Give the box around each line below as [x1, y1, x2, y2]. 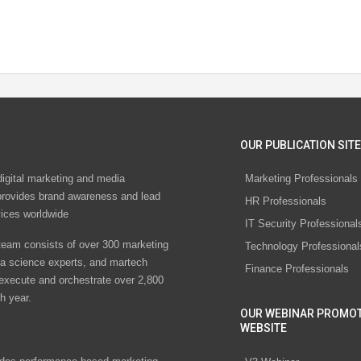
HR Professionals [245, 195, 326, 208]
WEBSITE [240, 322, 287, 335]
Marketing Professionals [245, 172, 358, 185]
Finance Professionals [245, 263, 349, 276]
